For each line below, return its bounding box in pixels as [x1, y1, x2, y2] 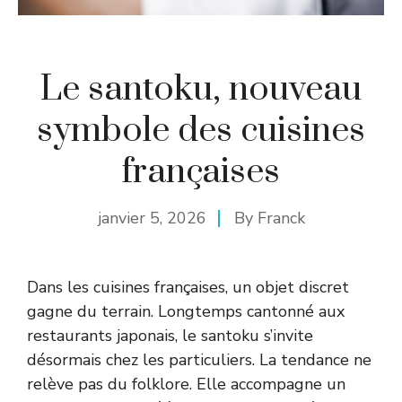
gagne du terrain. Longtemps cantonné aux [27, 300, 345, 322]
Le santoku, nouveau [40, 66, 362, 111]
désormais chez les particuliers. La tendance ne [27, 348, 371, 371]
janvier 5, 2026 [97, 206, 206, 229]
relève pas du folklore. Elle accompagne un [27, 372, 345, 395]
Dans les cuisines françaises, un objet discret [27, 275, 349, 298]
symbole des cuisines [37, 108, 365, 153]
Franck [257, 206, 305, 229]
